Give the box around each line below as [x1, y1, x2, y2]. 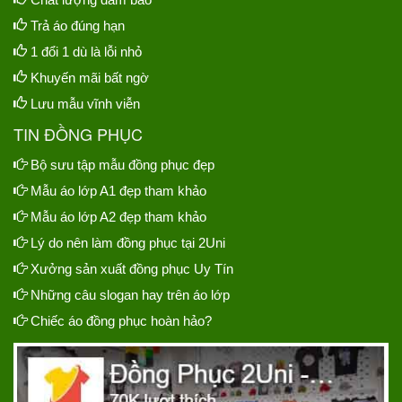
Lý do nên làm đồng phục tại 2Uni [31, 234, 225, 250]
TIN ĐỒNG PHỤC [13, 121, 143, 145]
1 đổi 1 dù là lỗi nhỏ [27, 43, 142, 59]
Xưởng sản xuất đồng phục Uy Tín [31, 260, 233, 276]
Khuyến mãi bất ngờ [27, 69, 149, 85]
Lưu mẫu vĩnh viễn [27, 95, 140, 111]
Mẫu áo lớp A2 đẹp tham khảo [31, 208, 206, 224]
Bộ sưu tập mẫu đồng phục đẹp [31, 156, 214, 172]
